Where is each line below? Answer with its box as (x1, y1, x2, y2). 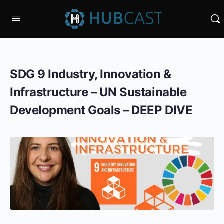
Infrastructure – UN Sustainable (10, 85, 187, 99)
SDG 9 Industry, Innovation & (10, 67, 171, 81)
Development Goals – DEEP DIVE (10, 103, 193, 117)
